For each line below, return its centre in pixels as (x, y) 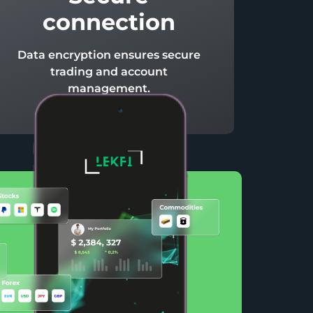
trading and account (109, 72)
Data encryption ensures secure (109, 55)
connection (109, 22)
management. (109, 89)
